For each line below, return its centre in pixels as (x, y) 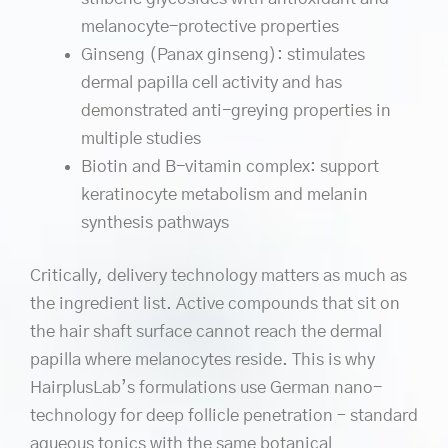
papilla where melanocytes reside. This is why (202, 360)
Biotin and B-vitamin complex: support (230, 166)
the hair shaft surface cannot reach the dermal (206, 332)
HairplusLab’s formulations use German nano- (206, 388)
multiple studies (141, 138)
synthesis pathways (155, 222)
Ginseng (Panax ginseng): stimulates (223, 54)
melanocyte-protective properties (210, 26)
